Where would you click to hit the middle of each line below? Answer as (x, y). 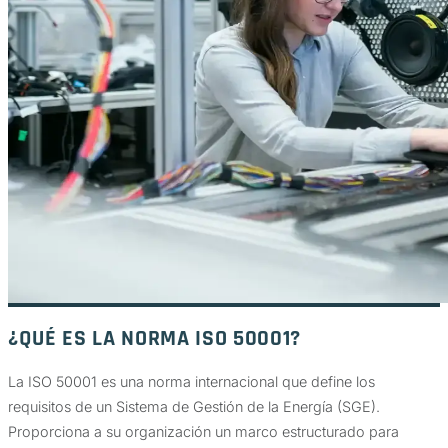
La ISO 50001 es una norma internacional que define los (191, 382)
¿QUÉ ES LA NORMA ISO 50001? (155, 338)
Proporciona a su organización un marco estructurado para (203, 432)
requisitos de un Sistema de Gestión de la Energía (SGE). (194, 407)
